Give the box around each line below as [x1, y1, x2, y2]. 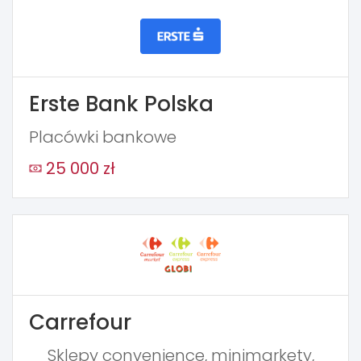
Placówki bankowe [29, 125, 176, 148]
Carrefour [29, 307, 131, 337]
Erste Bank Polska [29, 89, 214, 118]
